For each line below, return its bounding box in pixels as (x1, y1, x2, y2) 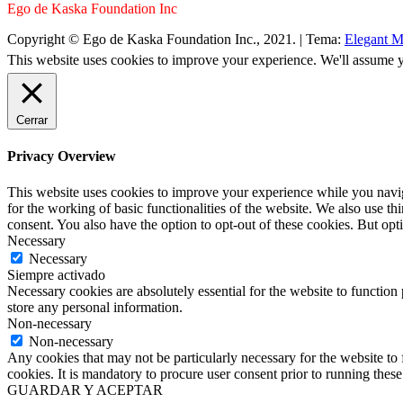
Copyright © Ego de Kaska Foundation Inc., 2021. (7, 31, 300, 48)
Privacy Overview (7, 148, 116, 165)
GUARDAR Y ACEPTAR (7, 381, 163, 398)
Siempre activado (7, 266, 105, 282)
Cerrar (16, 113, 48, 128)
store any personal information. (7, 299, 183, 315)
